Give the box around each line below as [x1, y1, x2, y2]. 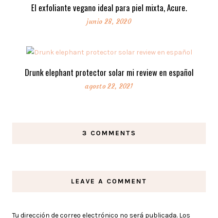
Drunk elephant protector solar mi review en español [24, 66, 194, 78]
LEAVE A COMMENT [71, 177, 147, 185]
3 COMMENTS [82, 128, 136, 137]
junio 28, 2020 [86, 17, 132, 26]
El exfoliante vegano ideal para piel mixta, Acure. [31, 1, 187, 14]
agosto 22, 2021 [85, 81, 133, 91]
